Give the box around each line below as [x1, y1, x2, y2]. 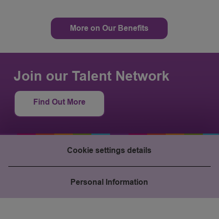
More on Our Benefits [70, 23, 149, 32]
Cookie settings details [67, 146, 152, 154]
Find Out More [33, 97, 86, 106]
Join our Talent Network [14, 68, 170, 84]
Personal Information [70, 177, 149, 186]
